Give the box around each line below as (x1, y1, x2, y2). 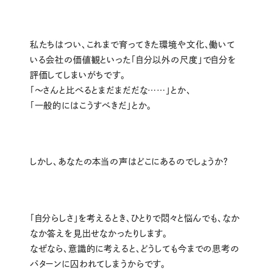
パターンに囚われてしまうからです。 (29, 259, 166, 268)
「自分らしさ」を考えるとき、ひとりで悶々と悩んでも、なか (29, 213, 240, 222)
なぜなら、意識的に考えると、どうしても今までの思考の (29, 244, 239, 253)
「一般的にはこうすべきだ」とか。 (29, 101, 152, 110)
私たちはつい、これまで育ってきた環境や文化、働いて (29, 40, 235, 49)
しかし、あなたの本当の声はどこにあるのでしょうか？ (29, 157, 229, 166)
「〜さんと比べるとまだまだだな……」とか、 (29, 85, 191, 94)
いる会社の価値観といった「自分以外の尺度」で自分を (29, 55, 236, 64)
